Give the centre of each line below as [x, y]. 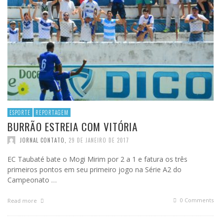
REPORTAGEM [52, 113]
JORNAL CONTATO [42, 140]
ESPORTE [20, 113]
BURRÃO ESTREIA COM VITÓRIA [73, 127]
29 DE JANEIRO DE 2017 [99, 140]
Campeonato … [32, 180]
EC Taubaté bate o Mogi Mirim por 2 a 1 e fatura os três [97, 159]
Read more [23, 201]
